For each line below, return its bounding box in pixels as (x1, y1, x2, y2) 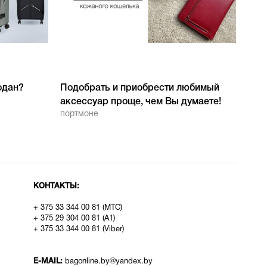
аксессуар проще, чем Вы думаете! (60, 98, 221, 106)
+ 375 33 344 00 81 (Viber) (33, 226, 124, 233)
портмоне (60, 110, 98, 118)
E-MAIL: (33, 258, 65, 265)
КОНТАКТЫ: (33, 183, 79, 190)
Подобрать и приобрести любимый (60, 84, 219, 92)
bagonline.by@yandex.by (64, 258, 153, 265)
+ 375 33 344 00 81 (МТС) (33, 204, 122, 212)
